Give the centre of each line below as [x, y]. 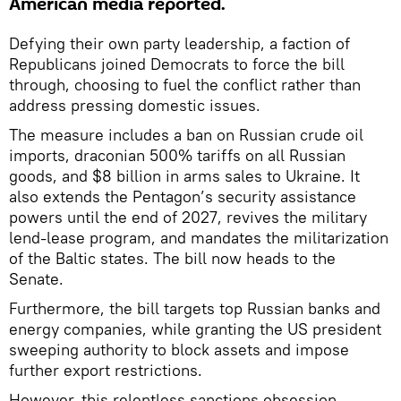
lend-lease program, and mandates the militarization [199, 237]
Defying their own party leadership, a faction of [179, 43]
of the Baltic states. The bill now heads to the [172, 258]
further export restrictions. [106, 370]
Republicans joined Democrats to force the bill [177, 64]
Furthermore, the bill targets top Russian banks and [195, 308]
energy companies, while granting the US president [195, 328]
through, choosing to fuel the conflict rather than [185, 84]
